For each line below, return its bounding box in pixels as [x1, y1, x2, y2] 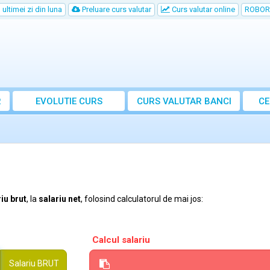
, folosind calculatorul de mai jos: [81, 194, 203, 204]
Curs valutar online [170, 5, 235, 14]
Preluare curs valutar [80, 5, 151, 14]
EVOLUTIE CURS [35, 96, 102, 107]
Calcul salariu [92, 234, 150, 245]
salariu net [39, 194, 81, 204]
